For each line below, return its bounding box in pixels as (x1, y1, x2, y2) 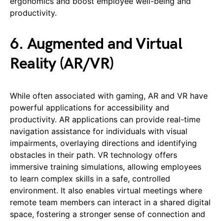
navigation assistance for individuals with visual (10, 126, 187, 136)
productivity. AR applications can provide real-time (10, 114, 200, 124)
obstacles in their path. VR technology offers (10, 149, 177, 160)
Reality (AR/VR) (10, 54, 113, 74)
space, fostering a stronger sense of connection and (10, 209, 205, 219)
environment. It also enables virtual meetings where (10, 185, 202, 195)
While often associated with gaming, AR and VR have (10, 90, 208, 101)
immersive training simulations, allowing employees (10, 161, 201, 172)
